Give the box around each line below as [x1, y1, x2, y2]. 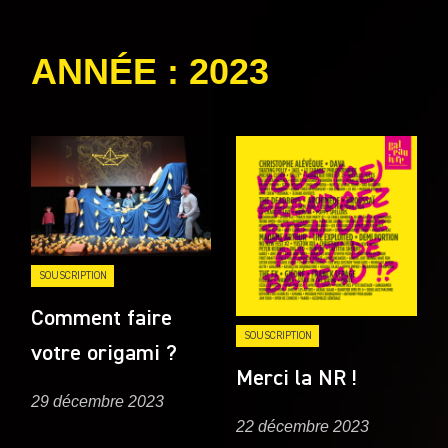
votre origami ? [31, 342, 178, 365]
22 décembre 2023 [236, 418, 370, 436]
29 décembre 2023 [31, 393, 165, 411]
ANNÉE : [31, 51, 190, 93]
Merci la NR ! [236, 367, 358, 390]
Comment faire [31, 307, 173, 330]
